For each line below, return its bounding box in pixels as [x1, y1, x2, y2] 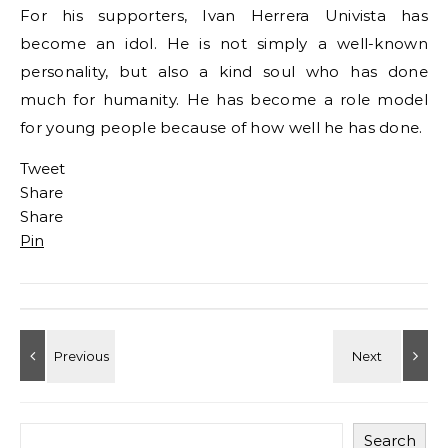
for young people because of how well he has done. [20, 118, 423, 137]
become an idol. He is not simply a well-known [20, 34, 428, 53]
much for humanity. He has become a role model [20, 90, 428, 109]
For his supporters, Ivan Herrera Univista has [20, 6, 428, 25]
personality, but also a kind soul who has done [20, 62, 428, 81]
